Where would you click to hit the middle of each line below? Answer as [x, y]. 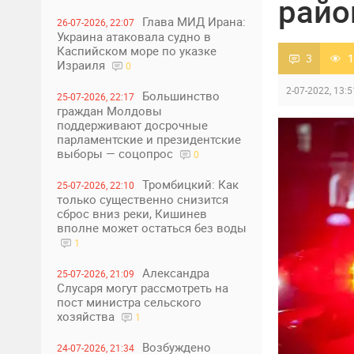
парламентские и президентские [149, 139]
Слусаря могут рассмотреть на [143, 288]
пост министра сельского [129, 302]
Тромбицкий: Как [190, 184]
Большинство [181, 96]
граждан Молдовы [109, 111]
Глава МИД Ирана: [194, 21]
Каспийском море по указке [137, 51]
